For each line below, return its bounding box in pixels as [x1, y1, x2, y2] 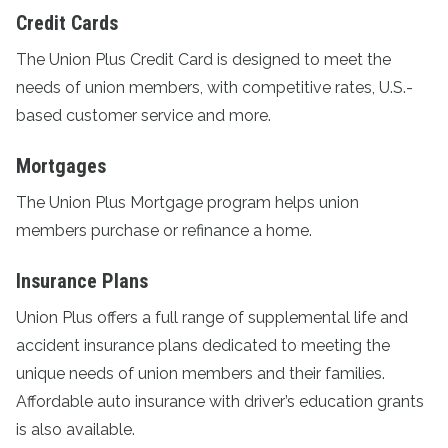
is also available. [16, 420, 135, 439]
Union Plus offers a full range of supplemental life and [16, 308, 408, 327]
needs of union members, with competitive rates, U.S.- [16, 78, 413, 97]
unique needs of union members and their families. [16, 364, 385, 383]
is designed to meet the [213, 50, 391, 69]
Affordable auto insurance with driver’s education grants [16, 392, 424, 411]
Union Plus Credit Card [49, 50, 213, 69]
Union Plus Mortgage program [49, 193, 271, 212]
